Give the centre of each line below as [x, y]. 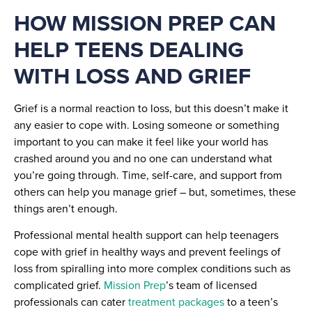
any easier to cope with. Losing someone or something [147, 125]
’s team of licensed [211, 286]
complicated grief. [59, 286]
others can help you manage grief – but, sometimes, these [155, 192]
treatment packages [176, 302]
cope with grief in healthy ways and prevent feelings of [147, 252]
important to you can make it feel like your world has [141, 141]
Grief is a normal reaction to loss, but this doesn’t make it [151, 108]
